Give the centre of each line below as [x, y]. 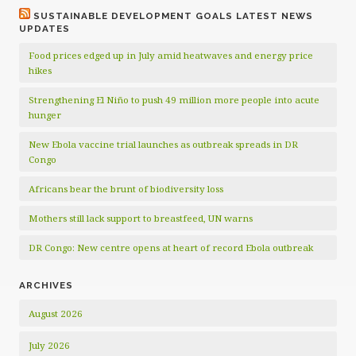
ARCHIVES [46, 285]
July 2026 [49, 345]
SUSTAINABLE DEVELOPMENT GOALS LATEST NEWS [173, 16]
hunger [45, 115]
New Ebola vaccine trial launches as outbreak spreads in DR [163, 144]
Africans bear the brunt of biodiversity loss [126, 189]
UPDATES [44, 29]
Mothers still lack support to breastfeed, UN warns [141, 218]
